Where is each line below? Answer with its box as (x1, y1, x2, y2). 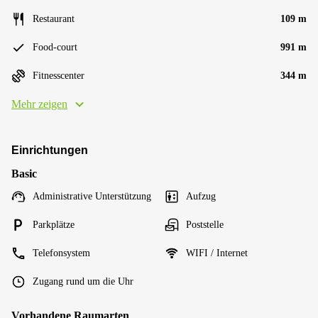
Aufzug (186, 191, 216, 202)
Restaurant (33, 13, 75, 24)
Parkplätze (33, 219, 75, 230)
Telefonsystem (33, 248, 90, 258)
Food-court (33, 42, 77, 53)
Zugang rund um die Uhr (33, 276, 133, 287)
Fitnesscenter (33, 70, 84, 81)
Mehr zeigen (11, 98, 67, 110)
